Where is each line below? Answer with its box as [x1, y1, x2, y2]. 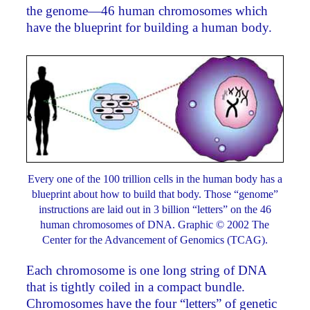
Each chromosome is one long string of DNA [26, 263, 267, 278]
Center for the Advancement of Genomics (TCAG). [42, 233, 268, 246]
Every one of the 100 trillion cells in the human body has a [27, 172, 282, 185]
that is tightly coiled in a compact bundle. [26, 280, 246, 295]
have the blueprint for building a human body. [26, 19, 273, 35]
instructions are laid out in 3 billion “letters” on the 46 [38, 203, 271, 215]
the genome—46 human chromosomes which [26, 3, 268, 18]
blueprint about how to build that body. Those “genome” [31, 188, 278, 200]
